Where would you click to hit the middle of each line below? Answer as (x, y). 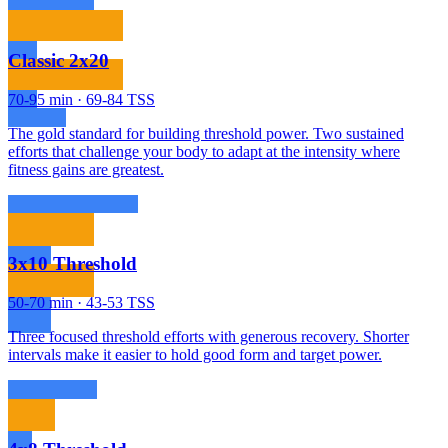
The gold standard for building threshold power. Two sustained (206, 133)
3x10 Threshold (72, 264)
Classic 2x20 (58, 61)
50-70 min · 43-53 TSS (81, 303)
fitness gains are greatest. (86, 169)
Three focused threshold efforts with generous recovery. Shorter (208, 337)
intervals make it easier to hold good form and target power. (195, 355)
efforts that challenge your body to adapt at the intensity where (204, 151)
